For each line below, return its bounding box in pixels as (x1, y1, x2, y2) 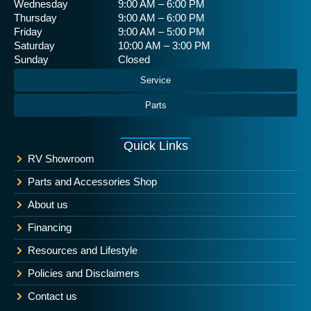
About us (28, 199, 68, 210)
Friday (14, 26, 42, 37)
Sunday (14, 53, 49, 65)
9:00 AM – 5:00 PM (118, 26, 205, 37)
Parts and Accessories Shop (28, 176, 157, 187)
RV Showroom (28, 153, 94, 165)
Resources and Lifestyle (28, 244, 137, 256)
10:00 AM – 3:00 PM (118, 40, 210, 51)
